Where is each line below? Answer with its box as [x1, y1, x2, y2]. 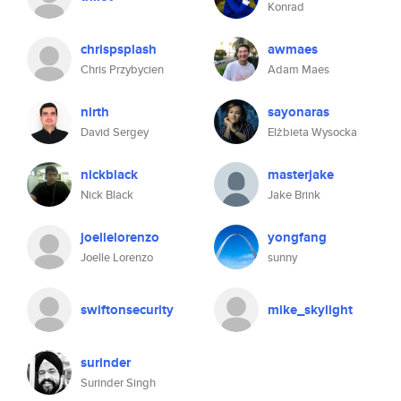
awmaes [268, 39, 318, 59]
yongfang [268, 227, 327, 247]
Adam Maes [268, 61, 329, 78]
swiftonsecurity [81, 300, 174, 320]
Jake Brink [268, 186, 320, 203]
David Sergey [81, 124, 149, 141]
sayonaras [268, 102, 329, 122]
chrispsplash [81, 39, 157, 59]
